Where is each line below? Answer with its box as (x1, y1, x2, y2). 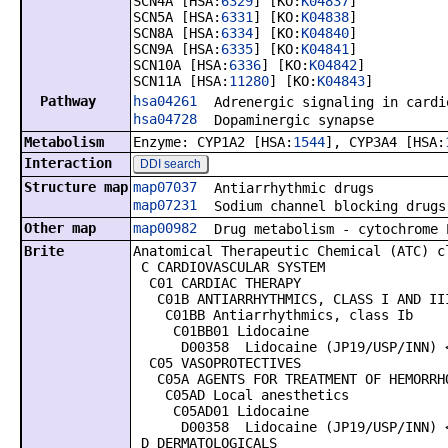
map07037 (133, 179, 197, 195)
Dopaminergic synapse (214, 112, 374, 128)
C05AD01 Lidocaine (133, 403, 309, 419)
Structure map (24, 179, 128, 195)
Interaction (24, 155, 112, 171)
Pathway (24, 93, 96, 109)
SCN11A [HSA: (133, 73, 229, 89)
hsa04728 (133, 111, 197, 127)
